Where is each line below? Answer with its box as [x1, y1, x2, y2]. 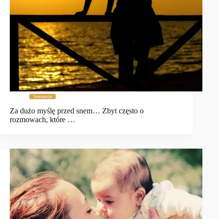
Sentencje [33, 94, 52, 100]
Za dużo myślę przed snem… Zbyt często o [10, 107, 144, 115]
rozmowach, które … [10, 115, 75, 124]
